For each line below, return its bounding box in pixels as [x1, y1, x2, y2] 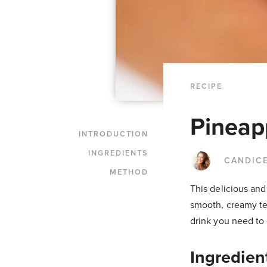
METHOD [110, 167, 148, 177]
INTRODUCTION [79, 129, 148, 139]
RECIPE [190, 81, 222, 91]
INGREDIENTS [88, 148, 148, 158]
